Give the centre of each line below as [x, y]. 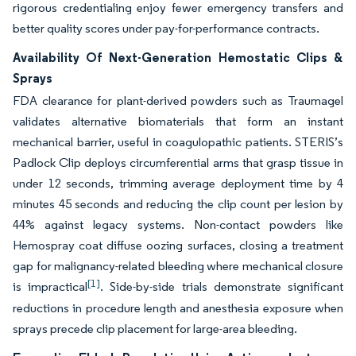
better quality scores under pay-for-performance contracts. [166, 28]
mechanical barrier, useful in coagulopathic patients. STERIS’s [178, 142]
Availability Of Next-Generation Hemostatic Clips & [178, 57]
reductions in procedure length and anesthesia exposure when [178, 308]
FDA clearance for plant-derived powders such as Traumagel [178, 101]
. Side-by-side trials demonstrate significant [222, 286]
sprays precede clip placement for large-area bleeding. [155, 329]
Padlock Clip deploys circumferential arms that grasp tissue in [178, 163]
